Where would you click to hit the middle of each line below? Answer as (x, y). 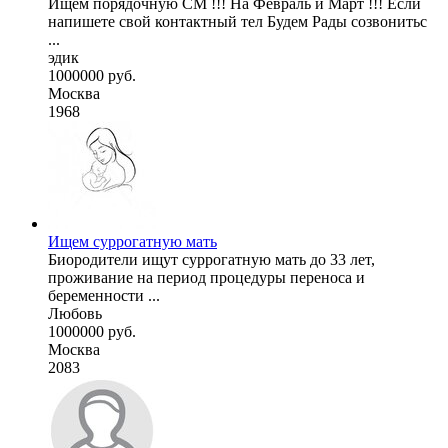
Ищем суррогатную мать (132, 241)
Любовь (75, 313)
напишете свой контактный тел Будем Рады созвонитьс (237, 21)
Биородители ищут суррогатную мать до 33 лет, (211, 259)
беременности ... (104, 295)
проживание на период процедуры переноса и (206, 277)
